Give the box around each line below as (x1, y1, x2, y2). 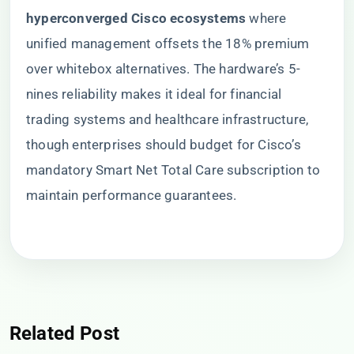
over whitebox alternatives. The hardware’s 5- (26, 61, 301, 77)
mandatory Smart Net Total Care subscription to (26, 162, 321, 178)
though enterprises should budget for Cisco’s (26, 137, 301, 153)
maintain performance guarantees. (26, 187, 237, 203)
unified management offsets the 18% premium (26, 36, 310, 51)
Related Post (9, 322, 119, 345)
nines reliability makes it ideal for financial (26, 86, 282, 102)
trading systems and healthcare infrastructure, (26, 111, 309, 127)
